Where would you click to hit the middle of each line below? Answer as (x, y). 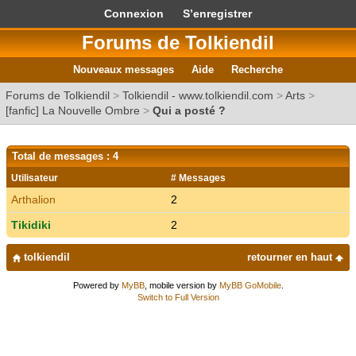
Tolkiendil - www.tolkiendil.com (198, 95)
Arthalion (33, 199)
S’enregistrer (217, 14)
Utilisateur (35, 178)
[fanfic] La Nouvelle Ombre (73, 110)
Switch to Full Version (178, 297)
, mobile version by (182, 285)
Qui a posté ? (189, 110)
